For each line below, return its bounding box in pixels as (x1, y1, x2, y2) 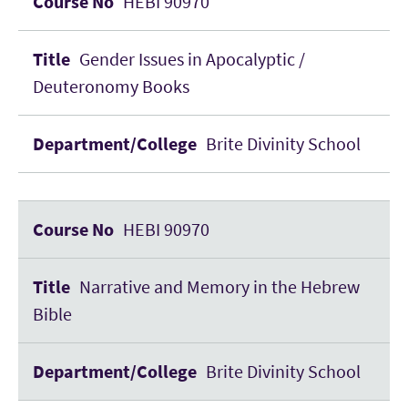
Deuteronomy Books (33, 75, 189, 97)
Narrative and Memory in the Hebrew (79, 275, 360, 298)
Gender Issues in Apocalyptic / (79, 47, 305, 70)
